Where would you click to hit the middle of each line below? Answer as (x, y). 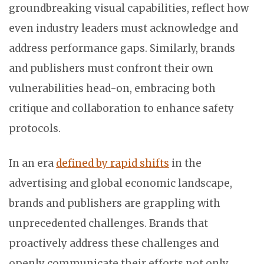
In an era (32, 164)
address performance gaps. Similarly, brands (122, 49)
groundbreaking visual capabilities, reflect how (129, 9)
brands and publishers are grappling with (115, 204)
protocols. (35, 129)
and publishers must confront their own (111, 69)
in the (185, 164)
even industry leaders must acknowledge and (123, 29)
